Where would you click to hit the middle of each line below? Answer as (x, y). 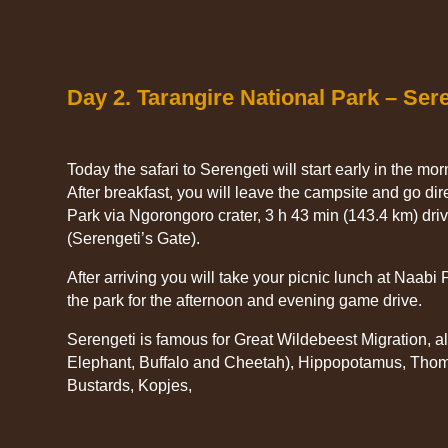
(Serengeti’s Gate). (134, 238)
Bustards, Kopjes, (130, 385)
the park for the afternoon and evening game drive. (245, 300)
